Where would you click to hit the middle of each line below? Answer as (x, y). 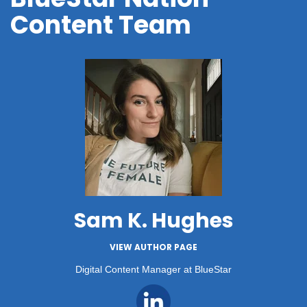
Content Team (101, 25)
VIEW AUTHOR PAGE (153, 247)
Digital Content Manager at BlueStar (153, 270)
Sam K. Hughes (153, 221)
